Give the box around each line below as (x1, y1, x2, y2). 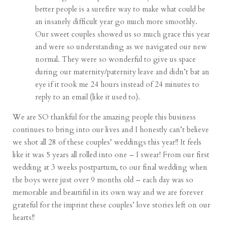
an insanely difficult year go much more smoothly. (35, 17, 198, 27)
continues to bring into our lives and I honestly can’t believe (13, 125, 209, 135)
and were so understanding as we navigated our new (35, 42, 207, 52)
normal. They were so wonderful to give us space (35, 54, 196, 65)
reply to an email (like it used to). (35, 92, 141, 102)
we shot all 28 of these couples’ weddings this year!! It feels (13, 137, 202, 148)
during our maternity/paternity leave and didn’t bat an (35, 67, 210, 77)
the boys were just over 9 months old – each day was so (13, 175, 194, 185)
